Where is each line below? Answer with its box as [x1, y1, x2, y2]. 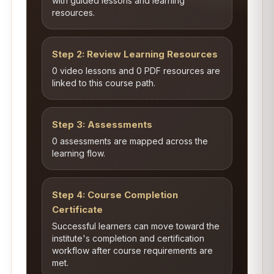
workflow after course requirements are [51, 245, 213, 256]
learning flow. [51, 148, 105, 158]
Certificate [51, 204, 103, 215]
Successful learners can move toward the [51, 221, 220, 231]
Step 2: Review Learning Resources [51, 48, 218, 60]
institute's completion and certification [51, 233, 204, 243]
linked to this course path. [51, 78, 155, 88]
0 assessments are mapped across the [51, 136, 208, 146]
